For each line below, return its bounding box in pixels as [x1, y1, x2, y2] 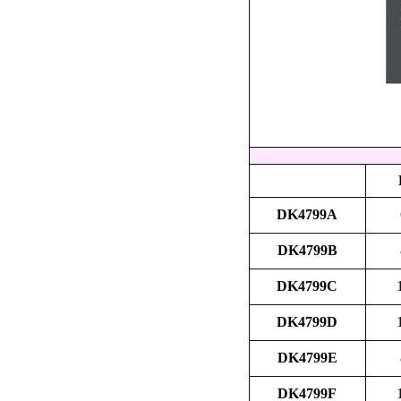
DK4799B [277, 243, 337, 258]
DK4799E [277, 350, 337, 365]
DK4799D [277, 314, 337, 329]
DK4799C [277, 278, 337, 294]
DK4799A [277, 207, 337, 222]
